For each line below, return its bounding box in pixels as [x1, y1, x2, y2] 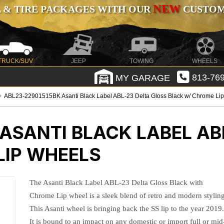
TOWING [129, 57, 154, 64]
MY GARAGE [112, 72, 170, 83]
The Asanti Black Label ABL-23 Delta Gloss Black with [29, 178, 203, 186]
